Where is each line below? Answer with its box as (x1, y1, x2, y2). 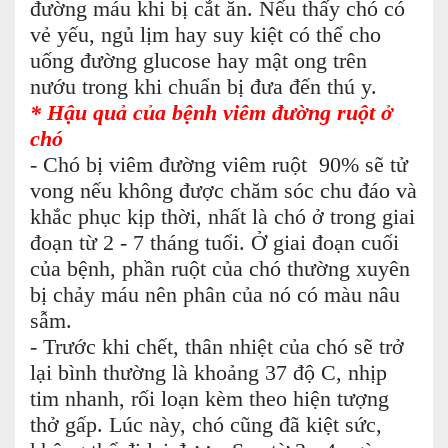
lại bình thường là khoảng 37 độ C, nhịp (30, 361, 387, 385)
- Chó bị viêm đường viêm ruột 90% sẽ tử (30, 153, 408, 177)
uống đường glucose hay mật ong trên (30, 49, 367, 73)
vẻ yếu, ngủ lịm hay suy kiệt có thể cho (30, 23, 381, 47)
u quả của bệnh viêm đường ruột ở (75, 101, 393, 125)
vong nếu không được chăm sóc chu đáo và (30, 179, 417, 203)
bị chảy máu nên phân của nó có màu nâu (30, 283, 400, 307)
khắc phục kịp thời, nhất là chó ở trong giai (30, 205, 415, 229)
